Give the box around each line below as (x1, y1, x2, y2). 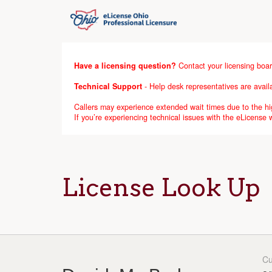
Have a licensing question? (74, 60, 176, 71)
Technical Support (74, 81, 144, 92)
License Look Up (62, 173, 260, 202)
